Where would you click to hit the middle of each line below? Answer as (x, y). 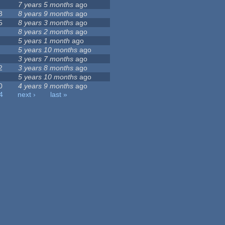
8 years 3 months (46, 23)
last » (59, 95)
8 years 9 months (46, 14)
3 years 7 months (46, 59)
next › (27, 95)
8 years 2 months (46, 32)
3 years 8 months (46, 68)
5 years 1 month (44, 41)
